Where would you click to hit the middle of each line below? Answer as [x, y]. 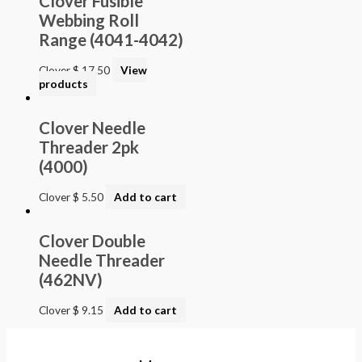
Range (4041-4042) [111, 39]
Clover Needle [92, 128]
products [63, 83]
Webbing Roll [89, 20]
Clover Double [92, 241]
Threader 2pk [89, 147]
